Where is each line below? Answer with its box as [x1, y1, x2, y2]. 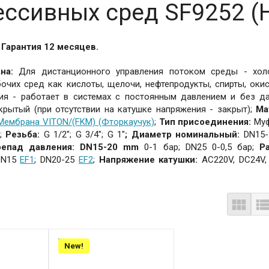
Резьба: [1, 129, 40, 140]
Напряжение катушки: [94, 154, 198, 165]
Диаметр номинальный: [131, 129, 244, 140]
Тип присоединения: [156, 116, 255, 127]
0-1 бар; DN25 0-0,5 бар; [144, 142, 255, 153]
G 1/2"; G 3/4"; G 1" [43, 129, 125, 140]
